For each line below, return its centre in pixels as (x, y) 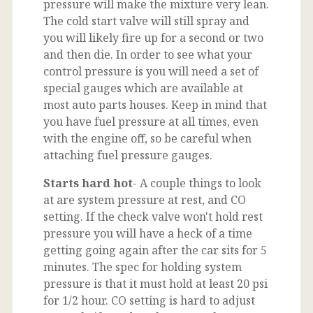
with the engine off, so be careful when (147, 138)
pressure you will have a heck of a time (148, 233)
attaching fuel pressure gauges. (128, 155)
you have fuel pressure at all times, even (151, 121)
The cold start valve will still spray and (146, 21)
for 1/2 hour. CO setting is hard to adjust (149, 300)
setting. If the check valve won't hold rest (153, 216)
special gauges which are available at (143, 88)
